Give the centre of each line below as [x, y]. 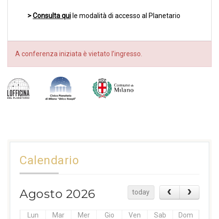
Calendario [49, 160]
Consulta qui [52, 16]
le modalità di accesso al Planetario [126, 16]
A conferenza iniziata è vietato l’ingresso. [79, 54]
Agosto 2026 [57, 194]
